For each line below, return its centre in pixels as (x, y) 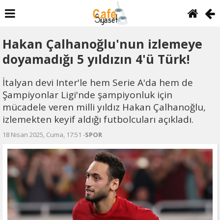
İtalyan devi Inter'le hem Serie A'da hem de (98, 82)
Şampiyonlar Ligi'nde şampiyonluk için (87, 95)
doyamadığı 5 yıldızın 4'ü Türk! (96, 59)
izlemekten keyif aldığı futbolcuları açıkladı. (98, 119)
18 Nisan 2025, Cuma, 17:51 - (44, 135)
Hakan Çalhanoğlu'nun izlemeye (102, 44)
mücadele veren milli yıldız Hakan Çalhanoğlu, (104, 107)
